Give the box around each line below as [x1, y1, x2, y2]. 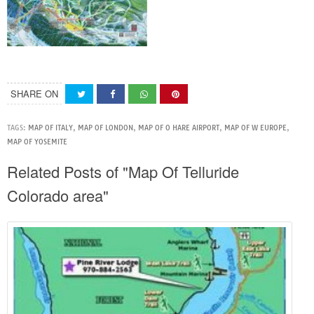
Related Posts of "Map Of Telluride [7, 160, 239, 182]
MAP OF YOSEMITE [7, 137, 67, 146]
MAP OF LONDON [78, 123, 133, 132]
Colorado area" [7, 184, 109, 206]
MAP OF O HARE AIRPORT [138, 123, 219, 132]
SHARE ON [11, 86, 58, 100]
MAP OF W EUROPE [224, 123, 287, 132]
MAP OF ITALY [28, 123, 73, 132]
